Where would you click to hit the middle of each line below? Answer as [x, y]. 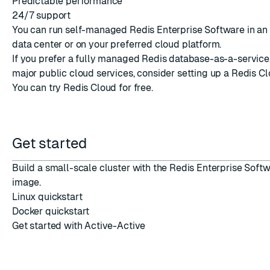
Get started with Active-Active [79, 226]
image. [27, 182]
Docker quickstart [51, 211]
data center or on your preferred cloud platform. [117, 44]
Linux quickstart [47, 197]
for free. [135, 88]
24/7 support [42, 15]
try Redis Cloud [83, 88]
